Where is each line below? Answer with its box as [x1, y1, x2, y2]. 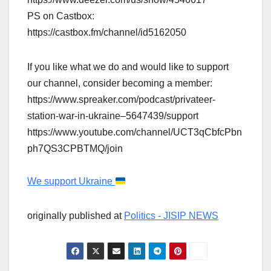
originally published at [27, 210, 124, 221]
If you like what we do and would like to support [27, 61, 229, 72]
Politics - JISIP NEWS [124, 210, 218, 221]
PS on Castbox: [27, 10, 94, 21]
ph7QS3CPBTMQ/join [27, 143, 123, 154]
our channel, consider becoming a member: [27, 77, 212, 88]
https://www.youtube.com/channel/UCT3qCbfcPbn [27, 126, 242, 137]
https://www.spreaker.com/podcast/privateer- [27, 94, 215, 105]
